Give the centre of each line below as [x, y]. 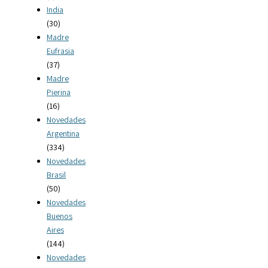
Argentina [63, 134]
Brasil [56, 175]
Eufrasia [60, 51]
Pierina [59, 92]
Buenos [60, 216]
